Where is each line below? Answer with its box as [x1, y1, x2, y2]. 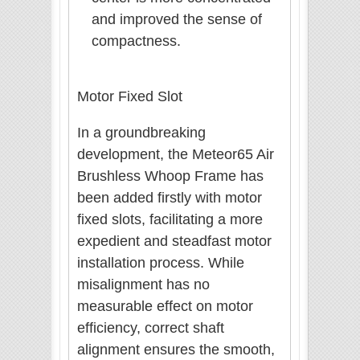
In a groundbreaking [77, 125, 206, 141]
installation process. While [77, 255, 244, 272]
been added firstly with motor [77, 190, 262, 207]
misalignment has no [77, 276, 210, 293]
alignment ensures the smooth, [77, 342, 275, 358]
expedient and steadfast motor [77, 233, 272, 250]
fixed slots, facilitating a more [77, 211, 263, 228]
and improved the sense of [92, 11, 262, 28]
